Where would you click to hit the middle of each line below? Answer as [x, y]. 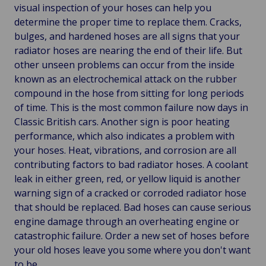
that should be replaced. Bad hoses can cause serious [133, 207]
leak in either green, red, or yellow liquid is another [127, 178]
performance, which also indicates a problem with [124, 136]
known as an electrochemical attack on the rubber [126, 79]
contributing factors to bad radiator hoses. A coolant [131, 164]
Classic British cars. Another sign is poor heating [122, 121]
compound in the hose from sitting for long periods [129, 93]
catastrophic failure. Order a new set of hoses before [132, 235]
